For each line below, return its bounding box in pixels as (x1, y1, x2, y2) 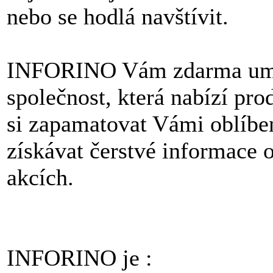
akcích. (7, 165, 74, 190)
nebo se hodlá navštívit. (7, 4, 229, 29)
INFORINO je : (7, 245, 152, 271)
